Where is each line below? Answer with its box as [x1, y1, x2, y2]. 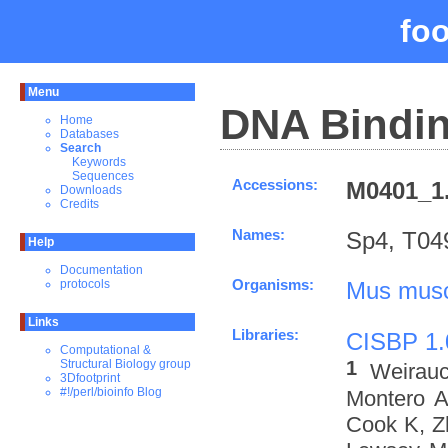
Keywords [72, 155, 126, 169]
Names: [232, 226, 285, 243]
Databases [60, 127, 119, 141]
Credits [60, 197, 99, 211]
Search [60, 141, 101, 155]
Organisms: [232, 276, 314, 293]
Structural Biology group [60, 357, 191, 371]
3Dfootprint [60, 371, 120, 385]
